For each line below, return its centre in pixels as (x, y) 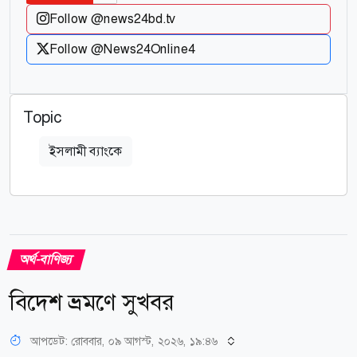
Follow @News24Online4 (122, 49)
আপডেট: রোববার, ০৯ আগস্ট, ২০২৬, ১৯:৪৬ (124, 341)
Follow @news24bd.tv (112, 18)
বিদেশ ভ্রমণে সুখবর (92, 302)
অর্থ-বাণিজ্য (46, 259)
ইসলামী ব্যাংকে (86, 151)
